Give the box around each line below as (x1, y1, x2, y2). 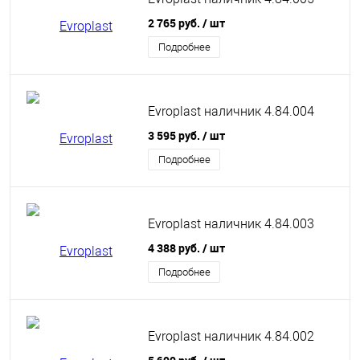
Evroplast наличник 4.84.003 (148, 215, 314, 231)
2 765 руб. (148, 15, 202, 31)
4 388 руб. (148, 240, 202, 256)
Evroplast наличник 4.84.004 (148, 103, 314, 119)
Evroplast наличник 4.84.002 (148, 328, 314, 344)
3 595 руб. (148, 128, 202, 143)
